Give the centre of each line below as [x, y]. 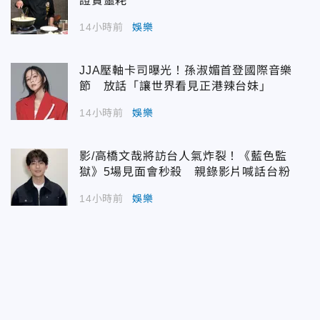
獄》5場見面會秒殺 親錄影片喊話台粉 [185, 171]
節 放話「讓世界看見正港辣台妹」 [175, 86]
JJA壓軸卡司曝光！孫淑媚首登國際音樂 [186, 70]
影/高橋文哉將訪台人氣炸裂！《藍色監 [183, 156]
